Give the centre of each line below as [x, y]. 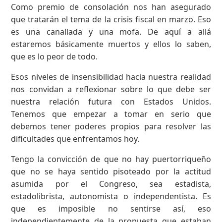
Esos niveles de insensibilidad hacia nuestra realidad [111, 77]
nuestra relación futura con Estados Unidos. [111, 101]
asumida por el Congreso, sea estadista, [111, 184]
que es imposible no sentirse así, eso [111, 208]
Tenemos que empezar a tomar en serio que [111, 114]
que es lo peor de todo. [55, 56]
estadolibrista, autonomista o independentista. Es [111, 196]
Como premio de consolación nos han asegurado [111, 7]
